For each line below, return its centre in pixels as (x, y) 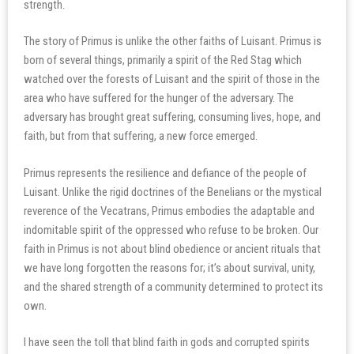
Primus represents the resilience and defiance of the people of (165, 173)
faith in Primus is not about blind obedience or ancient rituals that (172, 249)
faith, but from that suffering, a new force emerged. (141, 136)
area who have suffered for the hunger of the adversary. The (159, 98)
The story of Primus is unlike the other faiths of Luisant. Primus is (173, 41)
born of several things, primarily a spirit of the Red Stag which (163, 60)
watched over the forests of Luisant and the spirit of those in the (172, 79)
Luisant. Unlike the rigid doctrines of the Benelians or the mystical (173, 192)
